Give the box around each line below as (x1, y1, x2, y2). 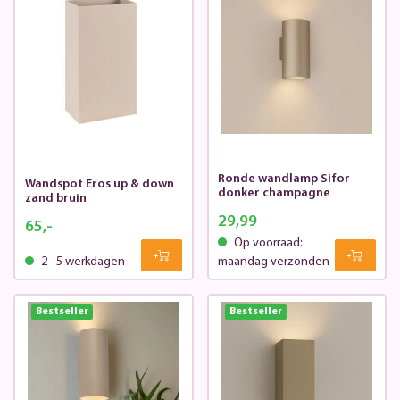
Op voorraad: (231, 237, 303, 251)
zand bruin (24, 192, 87, 206)
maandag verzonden (218, 255, 329, 270)
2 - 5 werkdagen (37, 255, 125, 270)
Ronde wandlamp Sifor (218, 172, 350, 187)
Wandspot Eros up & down (24, 178, 174, 192)
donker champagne (218, 187, 330, 201)
